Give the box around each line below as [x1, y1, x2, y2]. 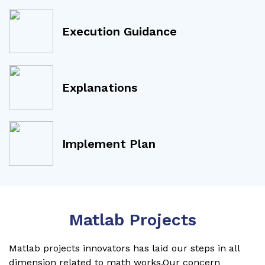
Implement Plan [62, 136, 156, 151]
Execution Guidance [62, 24, 177, 38]
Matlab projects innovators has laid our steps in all [9, 243, 240, 254]
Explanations [62, 80, 137, 95]
